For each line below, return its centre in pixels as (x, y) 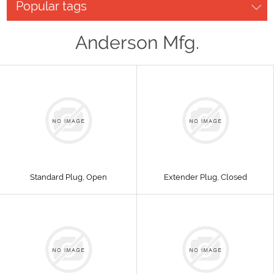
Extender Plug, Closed (205, 177)
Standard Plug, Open (68, 177)
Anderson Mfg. (137, 43)
